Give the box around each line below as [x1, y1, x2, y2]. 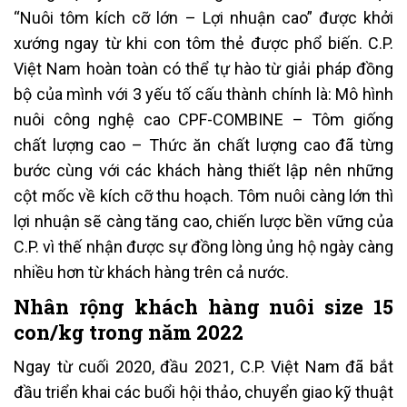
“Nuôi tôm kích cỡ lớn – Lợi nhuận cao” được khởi [14, 8, 393, 28]
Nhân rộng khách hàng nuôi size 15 [14, 293, 393, 321]
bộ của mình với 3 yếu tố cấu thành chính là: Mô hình [14, 84, 393, 104]
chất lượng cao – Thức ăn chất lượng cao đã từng [14, 135, 393, 155]
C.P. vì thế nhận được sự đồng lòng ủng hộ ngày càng [14, 237, 393, 257]
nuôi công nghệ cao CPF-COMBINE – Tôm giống [14, 110, 393, 130]
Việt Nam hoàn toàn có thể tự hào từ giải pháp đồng [14, 59, 393, 79]
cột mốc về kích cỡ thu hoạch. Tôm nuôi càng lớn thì [14, 186, 393, 206]
